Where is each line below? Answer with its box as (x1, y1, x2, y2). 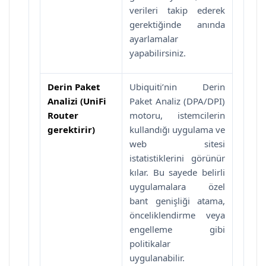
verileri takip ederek (129, 4, 225, 16)
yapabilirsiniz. (129, 46, 186, 59)
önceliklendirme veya (129, 208, 225, 221)
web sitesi (129, 137, 225, 150)
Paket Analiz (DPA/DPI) (129, 94, 225, 107)
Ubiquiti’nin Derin (129, 80, 225, 93)
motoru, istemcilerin (129, 109, 225, 121)
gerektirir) (47, 123, 95, 135)
